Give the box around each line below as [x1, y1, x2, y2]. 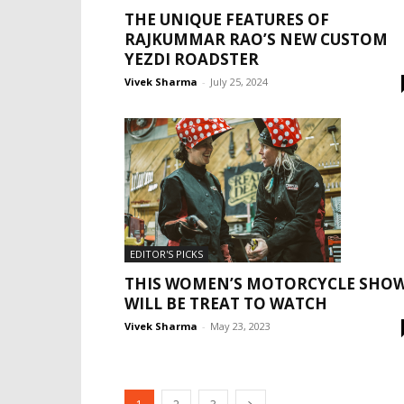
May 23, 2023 [210, 319, 271, 333]
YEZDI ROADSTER [124, 49, 259, 69]
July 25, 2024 [210, 75, 268, 88]
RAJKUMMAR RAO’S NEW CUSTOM [124, 29, 388, 50]
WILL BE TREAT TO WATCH [124, 293, 327, 314]
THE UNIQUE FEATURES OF [124, 9, 329, 30]
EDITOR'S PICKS [130, 247, 203, 261]
